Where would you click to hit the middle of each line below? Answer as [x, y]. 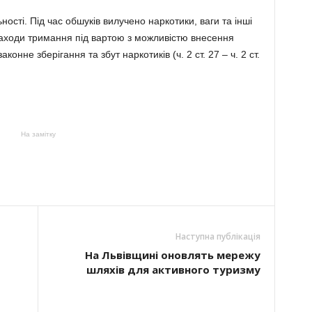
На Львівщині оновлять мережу [172, 255]
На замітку [38, 134]
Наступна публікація [218, 236]
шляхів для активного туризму [173, 270]
